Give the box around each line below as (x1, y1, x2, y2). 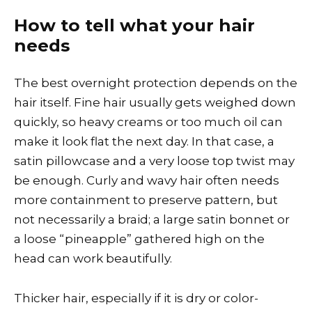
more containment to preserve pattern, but (14, 192, 278, 207)
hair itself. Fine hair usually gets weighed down (14, 95, 296, 109)
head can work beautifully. (14, 251, 172, 265)
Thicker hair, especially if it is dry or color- (14, 290, 258, 305)
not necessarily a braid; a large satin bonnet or (14, 212, 290, 226)
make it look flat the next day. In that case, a (14, 134, 274, 148)
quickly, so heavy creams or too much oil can (14, 114, 283, 129)
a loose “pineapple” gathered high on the (14, 231, 265, 246)
